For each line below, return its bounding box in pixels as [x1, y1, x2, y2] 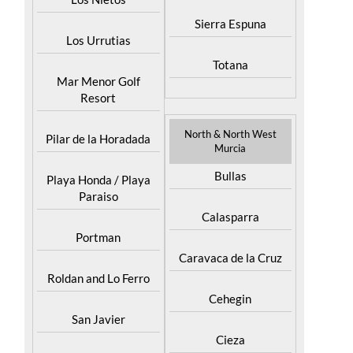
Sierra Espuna [194, 44, 266, 58]
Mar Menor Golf [56, 102, 140, 116]
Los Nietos [70, 20, 126, 34]
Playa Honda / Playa [46, 200, 150, 214]
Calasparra [201, 237, 259, 251]
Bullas [214, 196, 247, 210]
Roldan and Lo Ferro [46, 299, 150, 313]
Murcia [214, 169, 247, 182]
